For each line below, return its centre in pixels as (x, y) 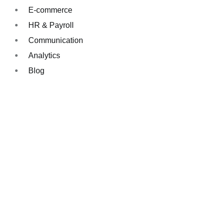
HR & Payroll (51, 25)
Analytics (44, 55)
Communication (56, 40)
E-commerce (50, 10)
